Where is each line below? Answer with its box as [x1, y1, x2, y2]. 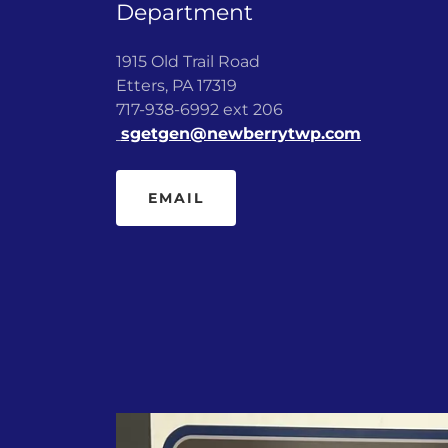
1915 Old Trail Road [116, 52, 260, 72]
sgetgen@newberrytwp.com [121, 124, 361, 144]
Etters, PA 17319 [116, 76, 241, 96]
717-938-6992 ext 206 [116, 100, 283, 120]
